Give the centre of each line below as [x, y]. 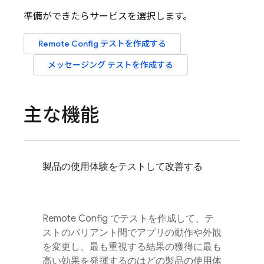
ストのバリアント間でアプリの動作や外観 [132, 233]
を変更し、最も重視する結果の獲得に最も [132, 247]
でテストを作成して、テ [161, 219]
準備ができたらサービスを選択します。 [108, 16]
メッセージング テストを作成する [110, 65]
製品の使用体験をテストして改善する [123, 167]
